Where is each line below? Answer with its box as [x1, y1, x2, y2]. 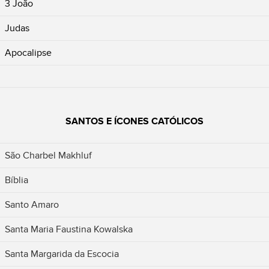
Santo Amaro [5, 199, 59, 211]
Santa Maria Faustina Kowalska [5, 223, 133, 236]
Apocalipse [5, 47, 52, 59]
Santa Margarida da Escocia [5, 248, 119, 261]
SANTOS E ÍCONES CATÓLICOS [65, 115, 204, 128]
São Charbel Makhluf [5, 150, 92, 162]
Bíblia [5, 174, 28, 187]
